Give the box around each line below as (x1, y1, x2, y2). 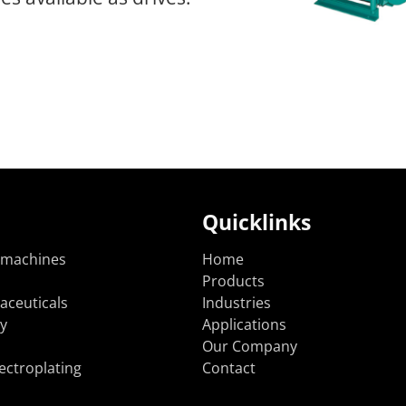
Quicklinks (201, 208, 311, 237)
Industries (201, 293, 271, 314)
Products (201, 271, 265, 292)
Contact (201, 358, 256, 379)
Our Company (201, 336, 297, 357)
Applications (201, 314, 286, 335)
